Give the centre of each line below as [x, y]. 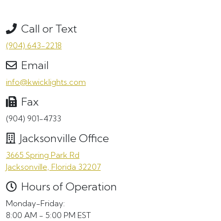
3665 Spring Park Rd [43, 155]
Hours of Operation [68, 187]
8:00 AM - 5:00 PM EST [48, 215]
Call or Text [48, 29]
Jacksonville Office [63, 138]
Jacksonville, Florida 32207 [53, 167]
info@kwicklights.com [46, 82]
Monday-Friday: [36, 203]
